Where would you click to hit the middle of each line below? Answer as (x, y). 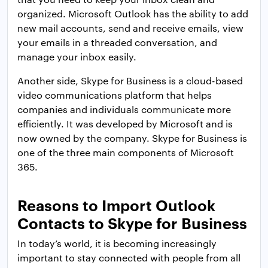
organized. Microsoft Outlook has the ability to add (133, 14)
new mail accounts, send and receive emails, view (130, 28)
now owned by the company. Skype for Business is (132, 138)
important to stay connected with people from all (129, 258)
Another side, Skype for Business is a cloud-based (130, 81)
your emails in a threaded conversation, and (117, 42)
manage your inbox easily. (77, 57)
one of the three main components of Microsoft (126, 153)
